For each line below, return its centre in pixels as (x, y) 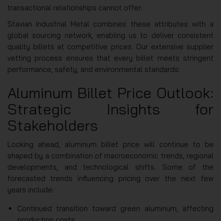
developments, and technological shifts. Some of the (110, 167)
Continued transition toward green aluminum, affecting (115, 208)
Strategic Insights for (110, 109)
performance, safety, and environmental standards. (94, 69)
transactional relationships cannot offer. (75, 7)
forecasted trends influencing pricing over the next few (110, 178)
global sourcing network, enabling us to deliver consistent (110, 35)
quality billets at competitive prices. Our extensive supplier (110, 46)
